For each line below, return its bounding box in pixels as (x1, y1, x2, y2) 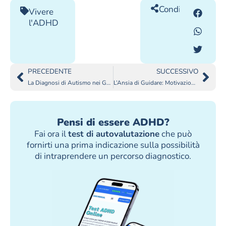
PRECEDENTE (28, 67, 72, 77)
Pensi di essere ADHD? (56, 116, 169, 130)
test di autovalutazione (68, 128, 159, 140)
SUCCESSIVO (156, 67, 198, 77)
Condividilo (158, 4, 201, 16)
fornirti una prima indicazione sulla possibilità (26, 139, 200, 151)
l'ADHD (29, 17, 59, 29)
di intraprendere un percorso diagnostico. (35, 150, 191, 162)
